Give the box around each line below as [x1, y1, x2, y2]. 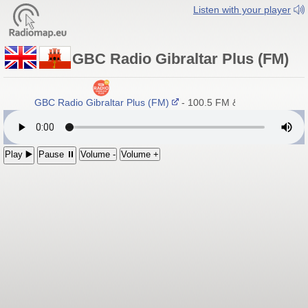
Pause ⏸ [38, 149, 75, 160]
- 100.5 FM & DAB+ [177, 97, 265, 109]
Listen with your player [193, 4, 291, 16]
